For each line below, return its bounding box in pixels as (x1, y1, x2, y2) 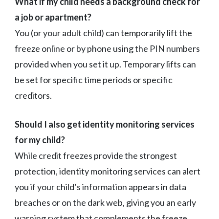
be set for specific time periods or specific (15, 74, 173, 85)
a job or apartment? (15, 11, 91, 22)
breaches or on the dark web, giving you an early (15, 197, 196, 208)
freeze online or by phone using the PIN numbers (15, 43, 200, 54)
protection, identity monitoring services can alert (15, 165, 200, 176)
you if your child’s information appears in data (15, 181, 186, 192)
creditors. (15, 89, 52, 101)
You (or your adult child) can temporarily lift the (15, 27, 192, 38)
